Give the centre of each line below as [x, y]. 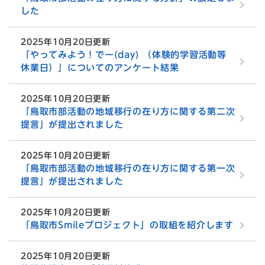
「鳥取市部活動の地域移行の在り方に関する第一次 [128, 169]
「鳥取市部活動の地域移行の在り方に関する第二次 [128, 112]
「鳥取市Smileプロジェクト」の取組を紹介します [127, 225]
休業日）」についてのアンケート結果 [100, 68]
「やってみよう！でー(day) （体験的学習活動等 [124, 55]
